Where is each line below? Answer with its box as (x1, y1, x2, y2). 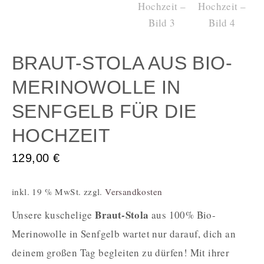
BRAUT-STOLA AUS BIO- (12, 52, 232, 74)
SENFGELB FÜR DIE (12, 101, 197, 123)
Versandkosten (105, 186, 163, 198)
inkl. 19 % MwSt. (12, 186, 81, 198)
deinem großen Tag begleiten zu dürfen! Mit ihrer (12, 246, 230, 260)
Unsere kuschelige (12, 208, 95, 222)
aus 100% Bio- (148, 208, 216, 222)
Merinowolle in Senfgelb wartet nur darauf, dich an (12, 227, 236, 241)
